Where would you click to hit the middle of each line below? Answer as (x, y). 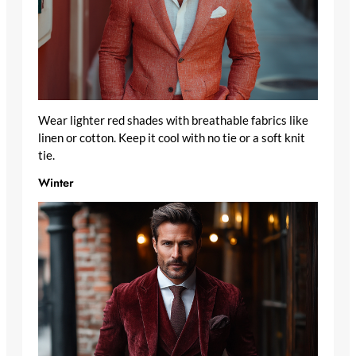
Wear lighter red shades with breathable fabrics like (173, 120)
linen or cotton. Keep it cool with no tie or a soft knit (172, 137)
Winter (56, 183)
